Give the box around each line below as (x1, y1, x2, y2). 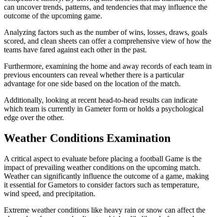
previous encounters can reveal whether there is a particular (4, 71, 184, 79)
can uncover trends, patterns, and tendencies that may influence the (4, 3, 207, 12)
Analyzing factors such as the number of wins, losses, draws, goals (4, 28, 207, 37)
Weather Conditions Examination (4, 132, 170, 145)
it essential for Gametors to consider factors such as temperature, (4, 180, 199, 189)
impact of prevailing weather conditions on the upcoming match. (4, 163, 200, 171)
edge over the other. (4, 113, 64, 122)
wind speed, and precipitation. (4, 189, 95, 198)
